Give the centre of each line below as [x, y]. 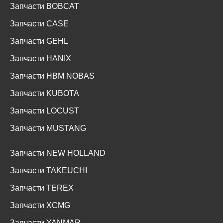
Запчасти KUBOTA [45, 94]
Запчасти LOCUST [45, 111]
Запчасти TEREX [42, 188]
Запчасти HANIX [41, 59]
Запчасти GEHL [39, 41]
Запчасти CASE [39, 24]
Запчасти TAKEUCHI [49, 171]
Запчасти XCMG [40, 206]
